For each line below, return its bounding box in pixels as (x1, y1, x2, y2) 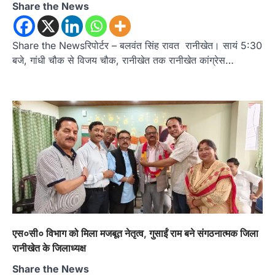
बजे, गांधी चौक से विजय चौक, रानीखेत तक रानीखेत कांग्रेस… (12, 53, 234, 66)
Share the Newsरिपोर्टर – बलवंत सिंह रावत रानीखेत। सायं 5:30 (12, 39, 262, 52)
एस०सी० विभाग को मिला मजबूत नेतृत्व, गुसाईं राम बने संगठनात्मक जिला (12, 227, 258, 239)
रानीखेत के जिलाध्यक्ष (12, 241, 86, 254)
